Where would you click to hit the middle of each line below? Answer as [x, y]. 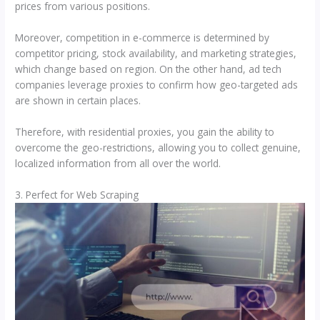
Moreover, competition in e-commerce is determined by [142, 38]
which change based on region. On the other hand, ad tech [149, 69]
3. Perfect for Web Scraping [77, 195]
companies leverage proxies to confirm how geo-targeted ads [157, 85]
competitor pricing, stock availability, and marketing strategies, [156, 54]
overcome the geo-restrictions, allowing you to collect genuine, [158, 148]
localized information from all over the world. [118, 164]
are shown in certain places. [78, 101]
